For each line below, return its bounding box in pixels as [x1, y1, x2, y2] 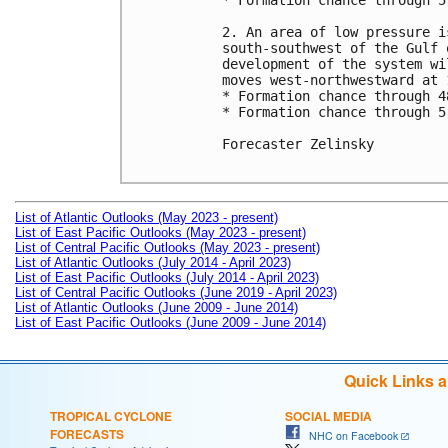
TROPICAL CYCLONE [50, 406, 172, 425]
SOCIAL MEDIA [285, 406, 372, 425]
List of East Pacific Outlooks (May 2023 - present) [15, 224, 306, 240]
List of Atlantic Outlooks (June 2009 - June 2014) [15, 299, 298, 315]
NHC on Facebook [300, 427, 398, 443]
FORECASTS [50, 424, 124, 443]
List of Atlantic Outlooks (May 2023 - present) [15, 209, 278, 225]
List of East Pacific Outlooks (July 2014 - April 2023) [15, 269, 319, 285]
